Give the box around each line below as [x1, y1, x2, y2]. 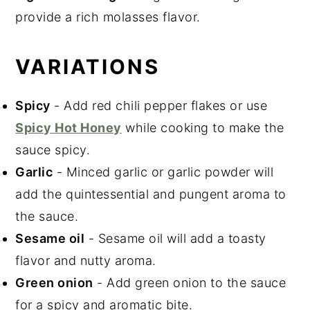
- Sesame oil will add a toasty [84, 230, 266, 246]
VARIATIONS [15, 54, 161, 79]
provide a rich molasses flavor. [15, 9, 201, 24]
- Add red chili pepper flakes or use [50, 98, 268, 113]
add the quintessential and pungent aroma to [15, 186, 286, 201]
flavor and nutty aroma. [15, 253, 156, 268]
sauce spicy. [15, 142, 91, 157]
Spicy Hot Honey [15, 120, 122, 135]
